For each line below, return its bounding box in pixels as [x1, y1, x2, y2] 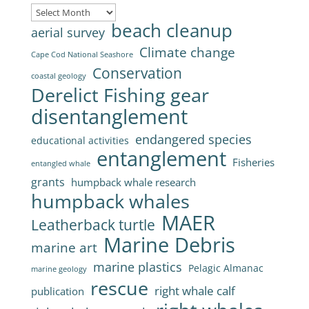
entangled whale [30, 158, 90, 168]
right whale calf [154, 282, 235, 299]
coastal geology [30, 70, 86, 81]
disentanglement [30, 102, 188, 130]
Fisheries [232, 154, 275, 169]
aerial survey [30, 23, 105, 41]
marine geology [30, 263, 87, 274]
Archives [30, 3, 74, 19]
